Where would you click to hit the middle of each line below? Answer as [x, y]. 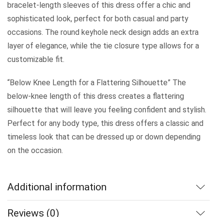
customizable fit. [36, 59]
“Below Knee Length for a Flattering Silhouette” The [97, 82]
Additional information [57, 187]
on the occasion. [35, 150]
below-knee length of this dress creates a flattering [96, 96]
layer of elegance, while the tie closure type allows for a [103, 46]
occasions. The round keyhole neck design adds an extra [103, 32]
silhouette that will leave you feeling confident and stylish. [107, 109]
